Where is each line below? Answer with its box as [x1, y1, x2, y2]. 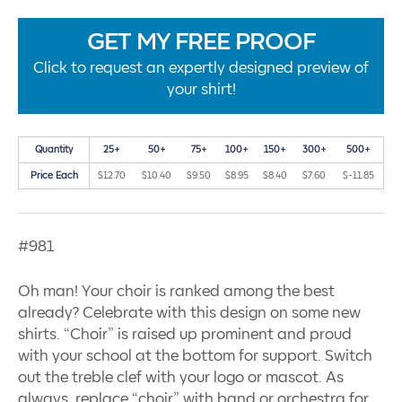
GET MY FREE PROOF [87, 31, 315, 53]
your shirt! [166, 82, 236, 97]
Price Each [30, 171, 78, 181]
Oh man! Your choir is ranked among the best [18, 284, 335, 299]
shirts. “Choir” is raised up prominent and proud [18, 327, 352, 342]
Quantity [35, 145, 73, 155]
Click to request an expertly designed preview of [33, 60, 369, 75]
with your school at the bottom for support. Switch [18, 348, 372, 363]
